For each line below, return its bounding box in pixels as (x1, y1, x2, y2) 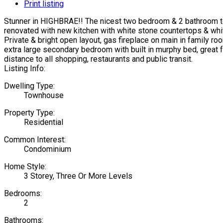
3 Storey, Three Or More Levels (24, 171, 132, 181)
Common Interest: (4, 134, 66, 144)
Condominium (24, 144, 71, 154)
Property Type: (4, 108, 55, 117)
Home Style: (4, 161, 46, 171)
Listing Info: (4, 63, 45, 73)
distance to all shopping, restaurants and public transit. (4, 54, 193, 64)
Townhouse (24, 90, 64, 100)
